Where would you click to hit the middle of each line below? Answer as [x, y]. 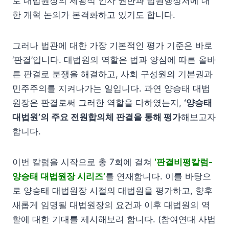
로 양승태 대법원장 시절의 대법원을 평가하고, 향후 [112, 191]
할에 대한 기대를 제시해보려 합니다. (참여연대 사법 [114, 220]
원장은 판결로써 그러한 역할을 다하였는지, [98, 103]
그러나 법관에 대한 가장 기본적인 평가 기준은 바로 [112, 46]
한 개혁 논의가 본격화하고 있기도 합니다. [94, 15]
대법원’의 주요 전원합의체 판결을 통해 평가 [97, 117]
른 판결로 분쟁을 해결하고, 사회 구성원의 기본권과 [112, 74]
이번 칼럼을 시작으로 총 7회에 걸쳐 [83, 162]
